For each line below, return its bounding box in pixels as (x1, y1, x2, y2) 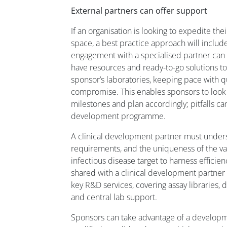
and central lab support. (71, 192, 157, 203)
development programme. (71, 110, 166, 122)
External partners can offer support (71, 5, 207, 17)
